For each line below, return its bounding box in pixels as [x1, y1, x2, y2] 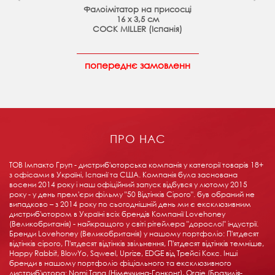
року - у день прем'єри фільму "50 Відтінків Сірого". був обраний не [9, 189, 255, 200]
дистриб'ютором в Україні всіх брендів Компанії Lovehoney [9, 209, 225, 220]
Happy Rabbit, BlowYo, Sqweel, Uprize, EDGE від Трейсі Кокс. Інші [9, 248, 238, 259]
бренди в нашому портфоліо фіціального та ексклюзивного [9, 258, 231, 269]
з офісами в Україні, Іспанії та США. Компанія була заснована [9, 169, 238, 180]
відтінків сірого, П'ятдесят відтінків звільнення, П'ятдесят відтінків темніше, [9, 238, 264, 249]
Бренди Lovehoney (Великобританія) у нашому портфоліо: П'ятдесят [9, 228, 259, 239]
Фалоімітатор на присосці [83, 4, 192, 15]
